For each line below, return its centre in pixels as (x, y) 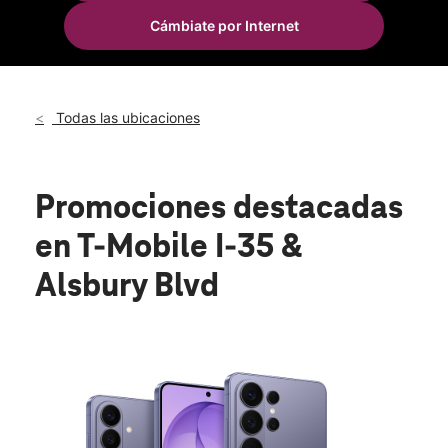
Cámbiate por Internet (224, 26)
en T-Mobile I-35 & (168, 248)
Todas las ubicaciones (126, 118)
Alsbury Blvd (127, 287)
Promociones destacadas (219, 209)
